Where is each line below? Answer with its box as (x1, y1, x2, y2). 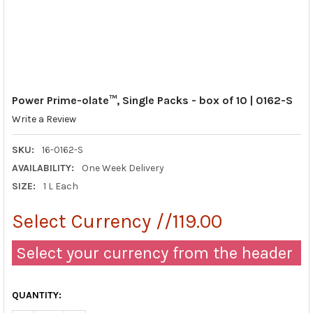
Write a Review (11, 113, 76, 126)
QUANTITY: (11, 289, 61, 301)
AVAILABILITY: (11, 161, 74, 174)
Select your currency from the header (11, 242, 293, 263)
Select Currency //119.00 (11, 209, 222, 233)
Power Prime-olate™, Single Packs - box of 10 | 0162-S (11, 93, 293, 107)
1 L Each (43, 180, 78, 192)
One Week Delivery (81, 161, 164, 174)
